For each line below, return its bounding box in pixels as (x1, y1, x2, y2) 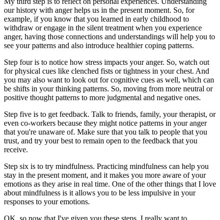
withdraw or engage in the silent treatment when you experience (4, 24, 202, 32)
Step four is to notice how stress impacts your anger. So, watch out (4, 58, 209, 67)
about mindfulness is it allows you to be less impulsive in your (4, 189, 195, 197)
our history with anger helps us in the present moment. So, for (4, 6, 194, 15)
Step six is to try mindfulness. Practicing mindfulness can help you (4, 162, 209, 171)
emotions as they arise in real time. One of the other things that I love (4, 180, 216, 189)
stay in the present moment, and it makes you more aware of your (4, 171, 206, 180)
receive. (4, 145, 30, 154)
